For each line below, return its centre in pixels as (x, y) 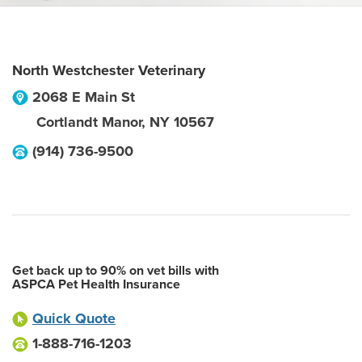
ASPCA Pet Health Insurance (96, 284)
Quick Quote (74, 318)
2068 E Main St (84, 97)
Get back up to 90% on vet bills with (116, 271)
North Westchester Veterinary (109, 70)
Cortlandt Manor (89, 122)
